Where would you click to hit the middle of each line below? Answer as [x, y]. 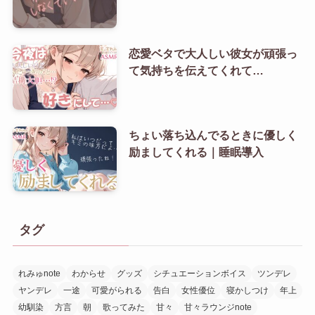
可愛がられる [116, 290]
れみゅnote [39, 273]
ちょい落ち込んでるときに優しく [213, 135]
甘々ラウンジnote [218, 307]
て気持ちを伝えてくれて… [196, 71]
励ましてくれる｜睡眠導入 [196, 152]
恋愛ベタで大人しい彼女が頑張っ [213, 54]
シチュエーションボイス [199, 273]
